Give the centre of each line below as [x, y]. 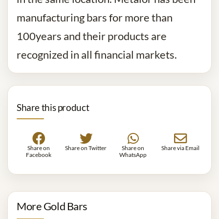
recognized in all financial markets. [97, 55]
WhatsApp [133, 154]
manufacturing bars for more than [95, 17]
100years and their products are [92, 36]
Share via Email [180, 148]
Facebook [39, 154]
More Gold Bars [52, 206]
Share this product [53, 107]
